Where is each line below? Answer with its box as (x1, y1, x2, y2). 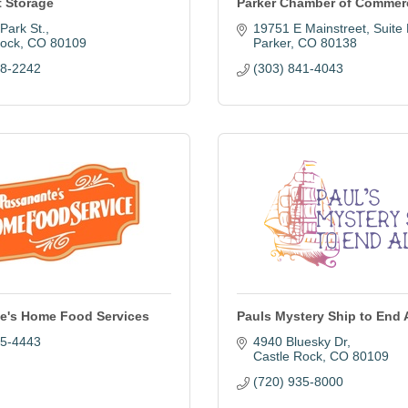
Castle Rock (252, 349, 322, 363)
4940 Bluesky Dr (252, 334, 347, 349)
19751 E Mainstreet (252, 21, 366, 36)
